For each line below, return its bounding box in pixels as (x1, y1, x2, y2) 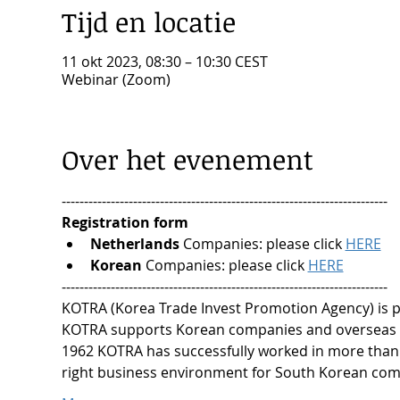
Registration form (61, 212, 188, 233)
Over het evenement (61, 141, 313, 179)
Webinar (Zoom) (61, 70, 171, 90)
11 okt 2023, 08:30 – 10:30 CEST (61, 52, 268, 72)
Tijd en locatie (61, 4, 236, 41)
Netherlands (89, 234, 179, 254)
